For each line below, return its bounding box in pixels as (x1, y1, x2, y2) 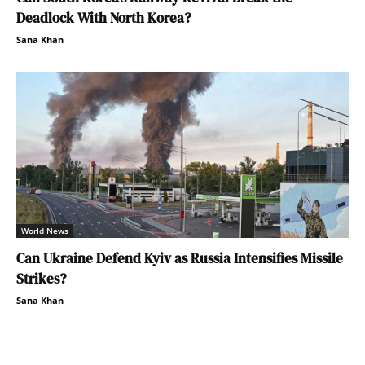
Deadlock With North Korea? (16, 8, 191, 29)
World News (21, 225, 68, 237)
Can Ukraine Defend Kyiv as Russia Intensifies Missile (16, 248, 343, 269)
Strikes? (16, 269, 66, 289)
